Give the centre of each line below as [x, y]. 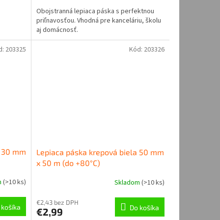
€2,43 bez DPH [57, 202]
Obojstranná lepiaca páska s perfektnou [95, 12]
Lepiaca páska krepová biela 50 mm [100, 152]
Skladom [128, 183]
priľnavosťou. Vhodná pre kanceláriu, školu [98, 21]
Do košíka [144, 207]
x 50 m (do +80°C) [68, 163]
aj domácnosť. [57, 30]
